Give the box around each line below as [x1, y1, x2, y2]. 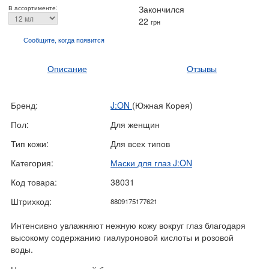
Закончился [139, 3, 184, 15]
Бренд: [11, 99, 38, 111]
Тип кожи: [11, 138, 49, 150]
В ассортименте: [8, 4, 58, 12]
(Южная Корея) [132, 99, 193, 111]
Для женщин [110, 118, 160, 130]
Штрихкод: [11, 195, 52, 207]
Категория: [11, 157, 53, 169]
